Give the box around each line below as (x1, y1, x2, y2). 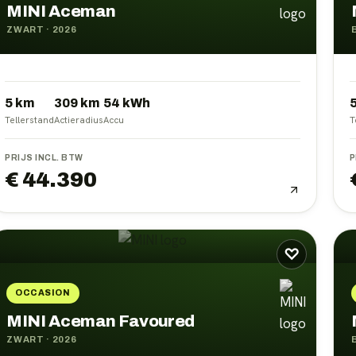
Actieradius (54, 114, 104, 126)
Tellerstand (5, 114, 55, 126)
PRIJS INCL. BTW (5, 153, 84, 163)
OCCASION (15, 288, 71, 298)
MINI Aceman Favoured (6, 312, 195, 331)
